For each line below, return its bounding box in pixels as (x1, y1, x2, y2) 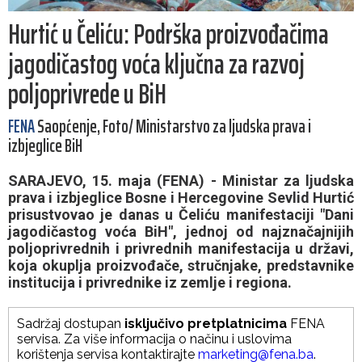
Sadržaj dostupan (17, 316, 124, 332)
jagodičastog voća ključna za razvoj (8, 42, 305, 86)
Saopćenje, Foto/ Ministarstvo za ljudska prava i (35, 112, 311, 141)
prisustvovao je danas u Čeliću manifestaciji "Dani (8, 206, 354, 224)
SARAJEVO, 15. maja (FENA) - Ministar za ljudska (8, 172, 354, 190)
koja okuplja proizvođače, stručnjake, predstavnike (8, 257, 354, 275)
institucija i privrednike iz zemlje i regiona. (8, 274, 292, 292)
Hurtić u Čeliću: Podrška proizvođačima (8, 12, 329, 57)
